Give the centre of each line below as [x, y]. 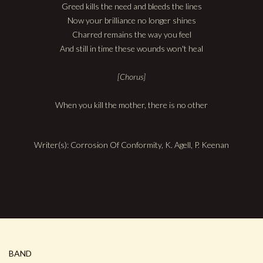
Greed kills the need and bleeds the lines [131, 6]
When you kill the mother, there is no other [131, 105]
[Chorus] [131, 77]
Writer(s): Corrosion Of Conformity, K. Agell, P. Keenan [131, 145]
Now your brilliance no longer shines [131, 21]
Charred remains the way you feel [131, 35]
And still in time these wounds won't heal [131, 49]
